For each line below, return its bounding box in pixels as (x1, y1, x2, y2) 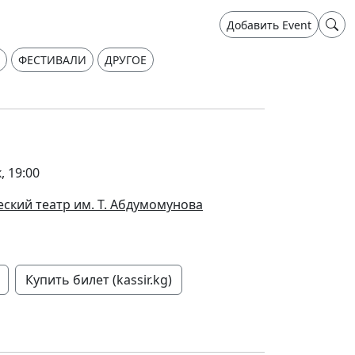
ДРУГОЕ (105, 52, 147, 67)
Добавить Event (227, 17, 311, 32)
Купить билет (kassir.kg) (25, 271, 172, 288)
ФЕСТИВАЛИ (18, 52, 86, 67)
